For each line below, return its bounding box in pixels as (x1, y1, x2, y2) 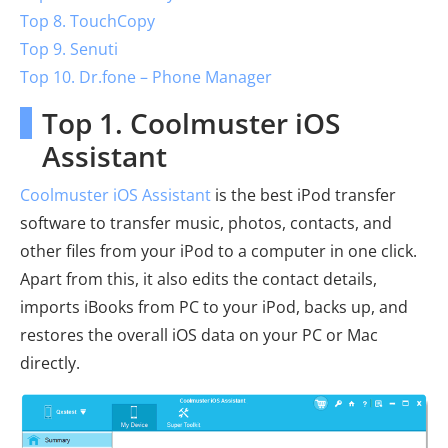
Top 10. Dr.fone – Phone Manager (20, 65, 272, 88)
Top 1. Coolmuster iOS (42, 103, 340, 142)
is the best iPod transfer (211, 183, 396, 206)
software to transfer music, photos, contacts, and (20, 211, 392, 234)
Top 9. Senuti (20, 37, 118, 60)
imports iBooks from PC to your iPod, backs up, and (20, 295, 408, 318)
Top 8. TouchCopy (20, 9, 155, 32)
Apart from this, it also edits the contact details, (20, 267, 377, 290)
